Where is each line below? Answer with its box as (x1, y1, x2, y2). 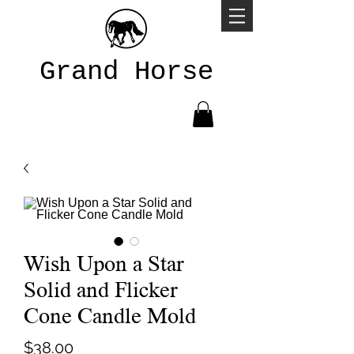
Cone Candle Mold (24, 303, 196, 329)
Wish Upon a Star (24, 251, 184, 277)
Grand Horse (40, 57, 213, 87)
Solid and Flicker (24, 277, 178, 303)
